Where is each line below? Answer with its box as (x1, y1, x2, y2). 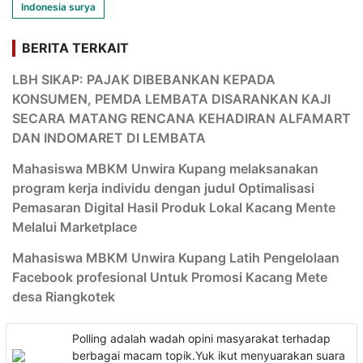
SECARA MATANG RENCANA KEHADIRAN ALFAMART (12, 110, 351, 127)
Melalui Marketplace (12, 219, 137, 236)
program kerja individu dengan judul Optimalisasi (12, 180, 314, 197)
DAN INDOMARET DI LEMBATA (12, 130, 206, 147)
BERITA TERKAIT (22, 40, 129, 57)
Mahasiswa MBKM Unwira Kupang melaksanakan (12, 160, 318, 177)
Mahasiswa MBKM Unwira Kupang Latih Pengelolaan (12, 250, 340, 267)
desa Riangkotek (12, 288, 115, 305)
